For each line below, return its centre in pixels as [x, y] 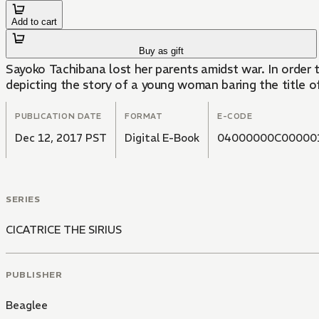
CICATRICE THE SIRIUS [64, 230]
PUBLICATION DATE [58, 116]
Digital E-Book [162, 138]
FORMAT [144, 116]
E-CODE [235, 116]
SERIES [23, 199]
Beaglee [27, 305]
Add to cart [34, 22]
